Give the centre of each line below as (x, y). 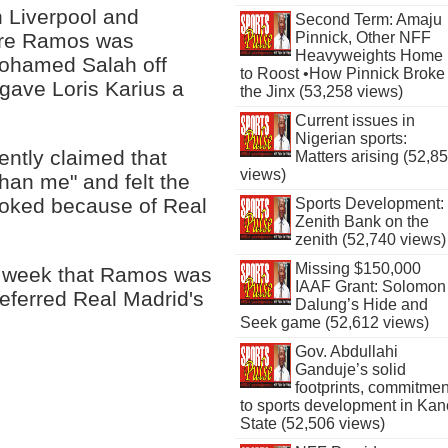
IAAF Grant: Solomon (370, 286)
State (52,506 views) (313, 423)
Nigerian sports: (350, 138)
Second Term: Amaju (368, 19)
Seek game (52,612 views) (335, 322)
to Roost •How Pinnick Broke (343, 73)
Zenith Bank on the (361, 221)
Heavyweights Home (368, 55)
